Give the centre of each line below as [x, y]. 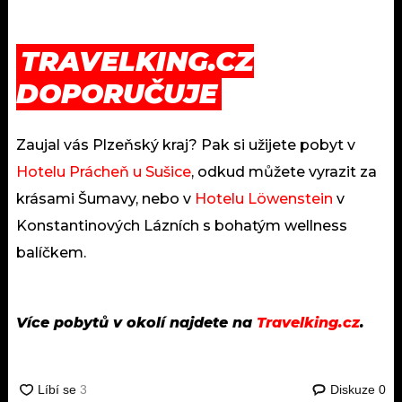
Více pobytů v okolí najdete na [136, 323]
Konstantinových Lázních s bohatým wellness [182, 226]
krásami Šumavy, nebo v [105, 199]
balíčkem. [51, 253]
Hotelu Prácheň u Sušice [104, 172]
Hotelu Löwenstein [264, 199]
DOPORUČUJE [117, 94]
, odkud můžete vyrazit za [284, 172]
